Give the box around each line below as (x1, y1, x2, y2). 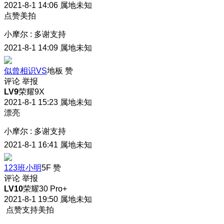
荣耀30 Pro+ (23, 184, 67, 193)
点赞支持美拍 (4, 205, 54, 214)
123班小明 (4, 163, 41, 172)
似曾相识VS (4, 66, 47, 75)
